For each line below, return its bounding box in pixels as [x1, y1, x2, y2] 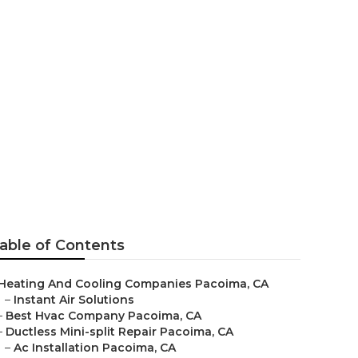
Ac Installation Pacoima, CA [14, 340, 176, 355]
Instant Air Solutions [14, 292, 134, 307]
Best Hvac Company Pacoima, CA [6, 308, 201, 323]
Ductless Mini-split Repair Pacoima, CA [6, 324, 233, 339]
